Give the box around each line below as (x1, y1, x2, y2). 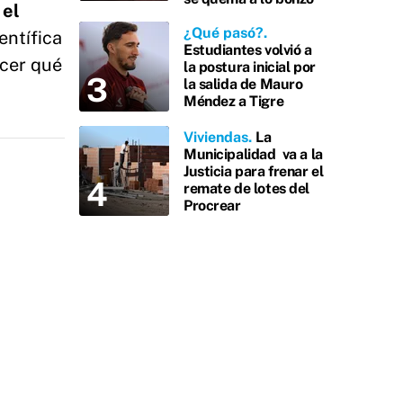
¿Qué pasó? (184, 23, 264, 41)
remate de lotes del (184, 179, 310, 197)
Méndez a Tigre (184, 92, 284, 110)
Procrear (184, 196, 241, 214)
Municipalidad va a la (184, 145, 323, 163)
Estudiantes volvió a (184, 40, 312, 58)
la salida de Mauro (184, 75, 303, 93)
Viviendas (184, 128, 248, 146)
